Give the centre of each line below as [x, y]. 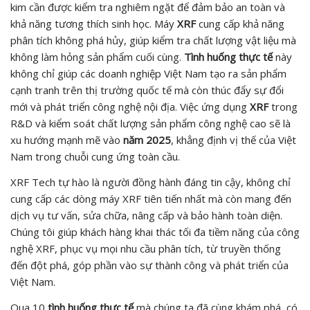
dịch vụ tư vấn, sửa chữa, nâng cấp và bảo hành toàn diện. [146, 215]
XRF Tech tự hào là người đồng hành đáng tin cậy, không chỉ [151, 182]
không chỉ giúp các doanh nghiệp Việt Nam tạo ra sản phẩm [148, 73]
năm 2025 [147, 139]
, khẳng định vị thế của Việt [234, 139]
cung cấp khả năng [240, 23]
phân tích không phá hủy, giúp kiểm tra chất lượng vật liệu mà [153, 40]
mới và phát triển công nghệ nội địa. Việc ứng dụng [130, 106]
